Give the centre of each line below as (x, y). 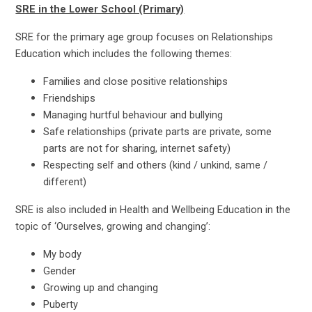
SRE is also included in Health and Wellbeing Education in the (153, 210)
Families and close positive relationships (136, 82)
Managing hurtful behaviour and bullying (133, 115)
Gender (60, 271)
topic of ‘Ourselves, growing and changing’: (113, 227)
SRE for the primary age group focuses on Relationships (145, 37)
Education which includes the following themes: (124, 54)
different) (65, 182)
